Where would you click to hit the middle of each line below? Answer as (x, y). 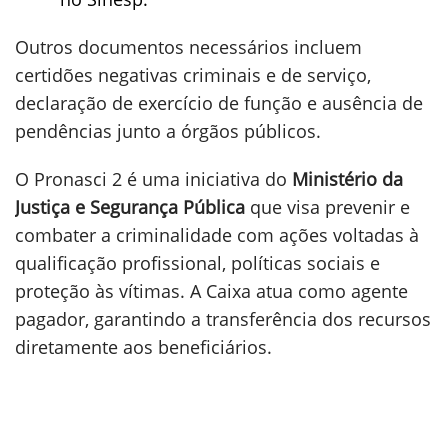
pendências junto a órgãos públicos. (168, 131)
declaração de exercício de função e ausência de (219, 103)
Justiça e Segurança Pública (130, 207)
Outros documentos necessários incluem (188, 47)
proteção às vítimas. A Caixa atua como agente (211, 291)
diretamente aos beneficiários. (143, 347)
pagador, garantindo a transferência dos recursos (223, 319)
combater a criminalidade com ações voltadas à (217, 235)
